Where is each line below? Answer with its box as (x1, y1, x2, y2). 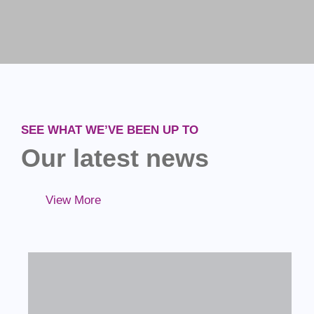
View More (46, 193, 101, 207)
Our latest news (21, 144, 209, 173)
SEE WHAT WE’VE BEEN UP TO (21, 123, 198, 137)
